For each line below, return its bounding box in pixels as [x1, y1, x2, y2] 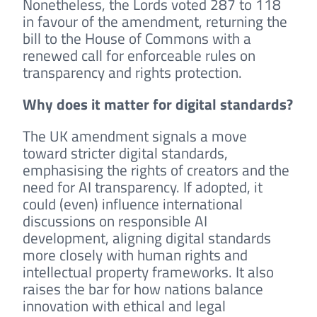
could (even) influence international [23, 192, 243, 215]
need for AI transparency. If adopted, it [23, 175, 263, 198]
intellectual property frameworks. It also [23, 260, 274, 283]
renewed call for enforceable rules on [23, 44, 255, 67]
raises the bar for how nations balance [23, 277, 263, 300]
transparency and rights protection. [23, 61, 242, 84]
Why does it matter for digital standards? [23, 92, 293, 115]
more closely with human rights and [23, 243, 248, 266]
